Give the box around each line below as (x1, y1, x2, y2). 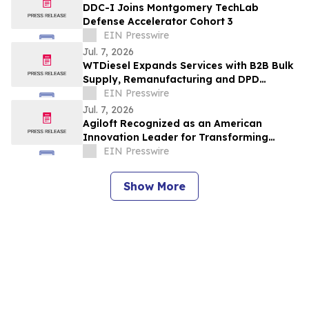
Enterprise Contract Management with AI (83, 145, 292, 158)
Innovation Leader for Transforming (83, 131, 268, 144)
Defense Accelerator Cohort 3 (83, 15, 233, 28)
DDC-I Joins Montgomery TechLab (83, 1, 259, 14)
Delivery (83, 87, 124, 100)
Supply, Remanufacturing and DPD (83, 73, 259, 86)
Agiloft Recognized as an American (83, 117, 262, 130)
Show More (123, 179, 186, 194)
